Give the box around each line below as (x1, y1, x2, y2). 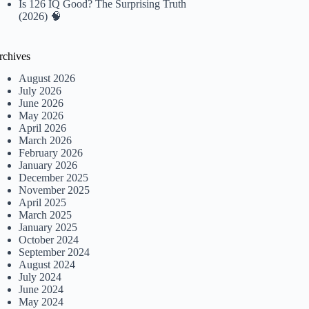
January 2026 (19, 159, 78, 172)
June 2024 (19, 283, 64, 296)
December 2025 (19, 172, 89, 184)
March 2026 (19, 134, 72, 147)
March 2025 (19, 209, 72, 221)
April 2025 (19, 197, 67, 209)
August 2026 (19, 72, 76, 85)
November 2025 (19, 184, 90, 197)
